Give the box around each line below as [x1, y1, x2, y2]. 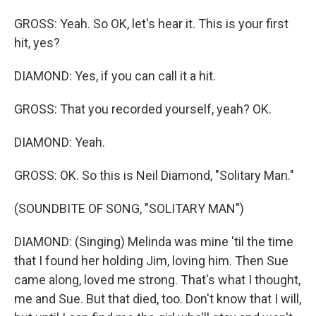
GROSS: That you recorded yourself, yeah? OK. [14, 102, 272, 116]
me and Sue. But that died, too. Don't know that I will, [14, 291, 301, 306]
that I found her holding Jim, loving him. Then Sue [14, 253, 288, 268]
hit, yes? [14, 35, 60, 50]
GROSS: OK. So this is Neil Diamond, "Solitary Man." [14, 168, 294, 183]
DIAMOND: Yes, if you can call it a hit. [14, 68, 216, 83]
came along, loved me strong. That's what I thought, [14, 272, 300, 287]
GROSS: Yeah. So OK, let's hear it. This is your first [14, 16, 288, 31]
